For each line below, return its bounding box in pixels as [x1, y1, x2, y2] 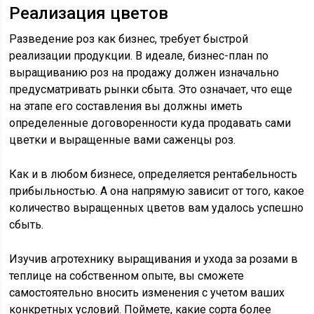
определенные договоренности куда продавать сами [9, 116, 292, 130]
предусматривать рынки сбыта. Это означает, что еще [9, 83, 293, 97]
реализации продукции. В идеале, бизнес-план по [9, 49, 269, 63]
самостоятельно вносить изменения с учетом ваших [9, 286, 285, 300]
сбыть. [9, 218, 44, 232]
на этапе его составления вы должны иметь [9, 100, 243, 114]
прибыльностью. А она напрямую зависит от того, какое [9, 184, 305, 198]
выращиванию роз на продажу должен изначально [9, 66, 280, 80]
